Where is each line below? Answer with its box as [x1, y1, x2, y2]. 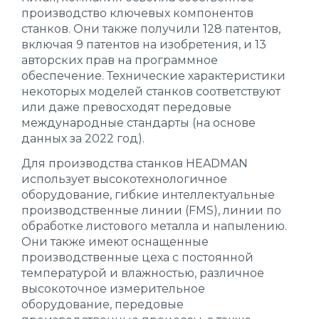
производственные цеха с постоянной [21, 251, 253, 264]
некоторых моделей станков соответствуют [21, 85, 281, 98]
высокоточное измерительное [21, 282, 205, 296]
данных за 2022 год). [21, 132, 145, 145]
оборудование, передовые [21, 298, 184, 311]
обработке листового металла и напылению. [21, 219, 287, 233]
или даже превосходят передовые [21, 100, 231, 114]
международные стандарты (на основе [21, 116, 256, 130]
